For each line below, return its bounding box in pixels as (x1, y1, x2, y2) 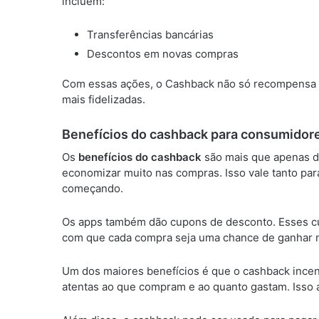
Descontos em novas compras (87, 47, 239, 61)
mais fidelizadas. (62, 93, 145, 106)
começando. (62, 182, 123, 195)
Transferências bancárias (87, 28, 214, 41)
